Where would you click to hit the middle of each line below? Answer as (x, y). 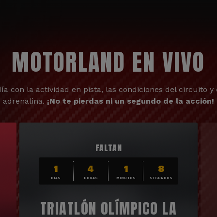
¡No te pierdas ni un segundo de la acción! (131, 101)
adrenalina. (25, 101)
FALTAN (108, 148)
